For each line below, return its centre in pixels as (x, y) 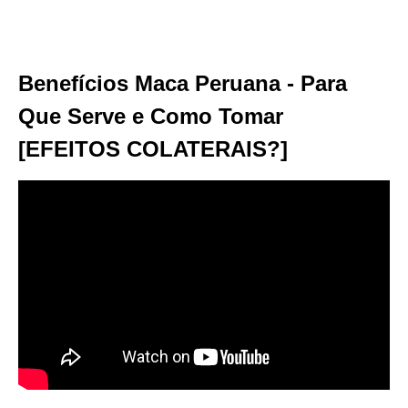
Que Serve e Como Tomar (151, 116)
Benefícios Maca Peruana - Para (183, 83)
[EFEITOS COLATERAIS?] (153, 149)
